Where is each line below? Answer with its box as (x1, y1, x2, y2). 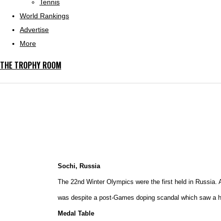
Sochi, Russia (58, 162, 100, 170)
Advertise (20, 26, 49, 34)
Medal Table (58, 210, 94, 217)
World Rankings (20, 12, 69, 20)
